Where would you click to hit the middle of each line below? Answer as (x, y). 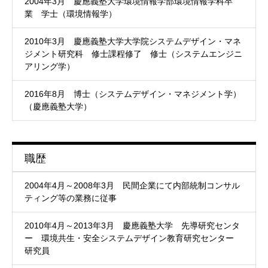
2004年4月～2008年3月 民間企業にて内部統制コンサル (132, 186)
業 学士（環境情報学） (71, 14)
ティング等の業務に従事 (71, 198)
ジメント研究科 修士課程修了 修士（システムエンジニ (133, 54)
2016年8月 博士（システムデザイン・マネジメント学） (133, 94)
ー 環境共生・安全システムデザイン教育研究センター (133, 238)
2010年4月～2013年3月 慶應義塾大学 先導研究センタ (132, 226)
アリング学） (50, 67)
